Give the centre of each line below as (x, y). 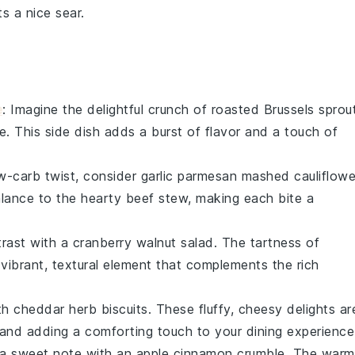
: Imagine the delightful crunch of (107, 109)
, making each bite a (251, 198)
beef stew (157, 198)
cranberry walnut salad (143, 242)
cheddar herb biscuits (81, 309)
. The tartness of (266, 242)
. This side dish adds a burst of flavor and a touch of (172, 131)
